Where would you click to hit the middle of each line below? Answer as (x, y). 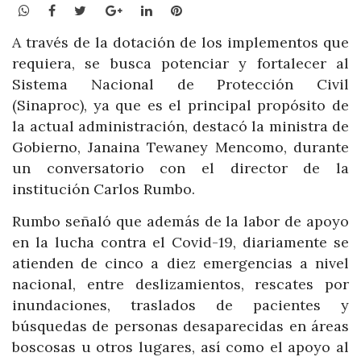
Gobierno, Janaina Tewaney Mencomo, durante (180, 147)
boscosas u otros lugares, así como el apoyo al (180, 346)
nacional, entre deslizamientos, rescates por (180, 284)
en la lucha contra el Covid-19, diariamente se (180, 242)
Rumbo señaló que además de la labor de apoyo (180, 221)
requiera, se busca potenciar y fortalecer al (180, 64)
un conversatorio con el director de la (180, 168)
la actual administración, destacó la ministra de (180, 127)
